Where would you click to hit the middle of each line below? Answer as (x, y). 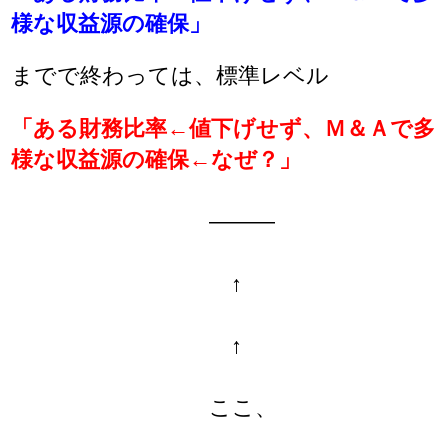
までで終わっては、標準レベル (170, 76)
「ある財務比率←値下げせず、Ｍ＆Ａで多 (223, 128)
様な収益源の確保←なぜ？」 (156, 159)
